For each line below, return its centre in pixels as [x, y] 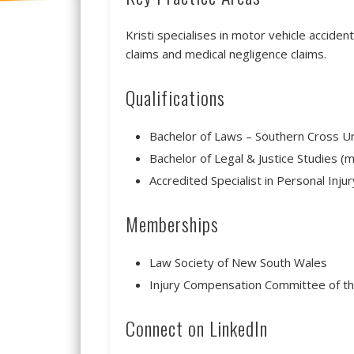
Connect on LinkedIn [196, 328]
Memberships [172, 223]
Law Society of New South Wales [238, 262]
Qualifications [175, 97]
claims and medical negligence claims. [226, 53]
